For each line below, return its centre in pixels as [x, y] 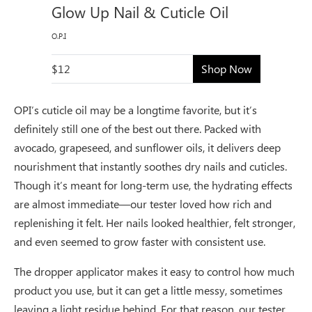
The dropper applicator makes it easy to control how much [154, 271]
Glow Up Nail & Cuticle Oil [140, 11]
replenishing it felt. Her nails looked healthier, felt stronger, [155, 222]
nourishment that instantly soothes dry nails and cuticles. [150, 166]
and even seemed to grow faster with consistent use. [140, 241]
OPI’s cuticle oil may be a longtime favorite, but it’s [135, 109]
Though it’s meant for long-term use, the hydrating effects [153, 185]
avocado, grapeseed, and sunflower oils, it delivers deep [147, 147]
